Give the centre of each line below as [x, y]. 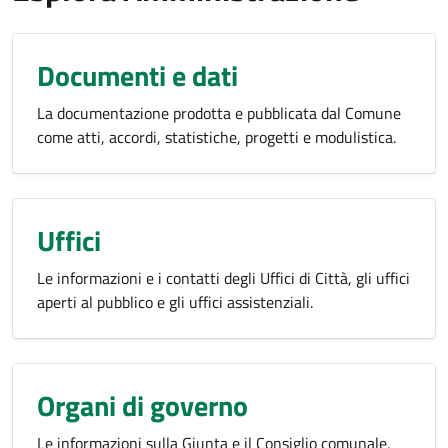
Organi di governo [142, 405]
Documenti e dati [137, 75]
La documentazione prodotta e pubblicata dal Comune [219, 113]
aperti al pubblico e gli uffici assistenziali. [175, 302]
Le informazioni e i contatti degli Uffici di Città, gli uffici [223, 278]
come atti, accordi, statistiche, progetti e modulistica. [216, 137]
